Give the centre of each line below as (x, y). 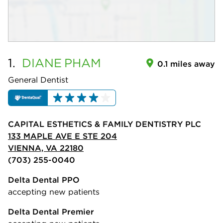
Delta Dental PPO (44, 180)
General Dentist (38, 80)
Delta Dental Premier (51, 212)
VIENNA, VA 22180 (46, 148)
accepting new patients (54, 192)
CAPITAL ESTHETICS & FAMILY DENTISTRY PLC (105, 124)
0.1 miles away (186, 64)
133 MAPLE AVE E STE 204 (62, 136)
